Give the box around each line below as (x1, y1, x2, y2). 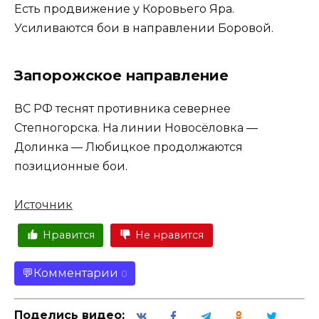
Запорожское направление (14, 66, 229, 84)
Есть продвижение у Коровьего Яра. (14, 1, 234, 16)
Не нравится (135, 229, 204, 242)
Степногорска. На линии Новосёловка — (14, 120, 258, 135)
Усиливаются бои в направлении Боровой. (14, 21, 273, 35)
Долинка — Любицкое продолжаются (14, 140, 243, 154)
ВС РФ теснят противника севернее (14, 101, 231, 115)
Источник (14, 197, 73, 211)
